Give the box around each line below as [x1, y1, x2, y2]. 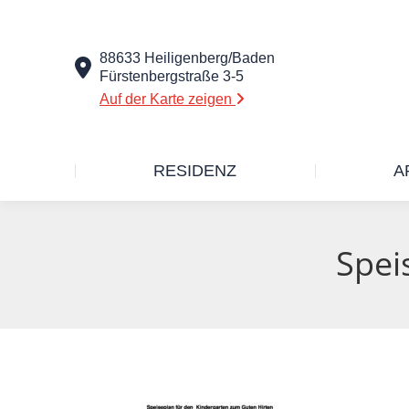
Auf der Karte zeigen [100, 90, 236, 107]
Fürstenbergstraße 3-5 [100, 68, 244, 84]
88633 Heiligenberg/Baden [100, 49, 275, 66]
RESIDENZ [153, 162, 237, 180]
